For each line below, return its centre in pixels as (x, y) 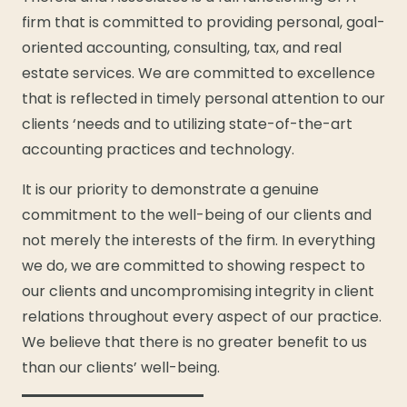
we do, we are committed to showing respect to (194, 266)
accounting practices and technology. (158, 150)
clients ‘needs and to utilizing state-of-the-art (187, 124)
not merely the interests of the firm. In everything (199, 241)
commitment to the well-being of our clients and (197, 215)
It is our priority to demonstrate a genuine (170, 190)
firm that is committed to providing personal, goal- (203, 23)
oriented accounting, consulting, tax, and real (182, 48)
